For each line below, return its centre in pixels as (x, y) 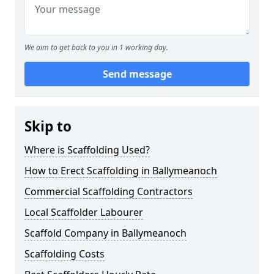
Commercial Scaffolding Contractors (109, 191)
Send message (137, 74)
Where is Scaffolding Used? (87, 150)
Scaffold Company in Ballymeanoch (106, 233)
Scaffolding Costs (65, 254)
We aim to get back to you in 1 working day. (96, 47)
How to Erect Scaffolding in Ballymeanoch (121, 171)
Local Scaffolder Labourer (84, 212)
